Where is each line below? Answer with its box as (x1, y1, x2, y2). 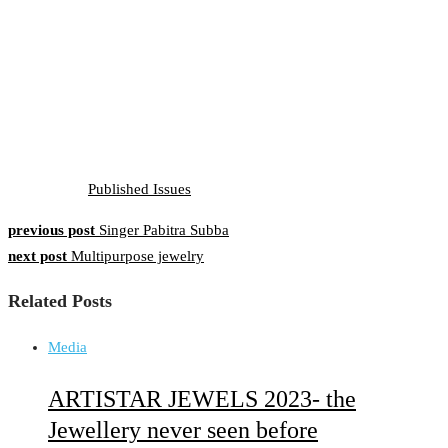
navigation (7, 261, 113, 287)
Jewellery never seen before (48, 416, 318, 443)
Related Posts (8, 291, 112, 312)
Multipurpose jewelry (71, 247, 204, 264)
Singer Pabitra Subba (99, 221, 229, 238)
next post (8, 247, 67, 264)
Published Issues (88, 180, 191, 197)
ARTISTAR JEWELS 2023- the (48, 385, 356, 412)
